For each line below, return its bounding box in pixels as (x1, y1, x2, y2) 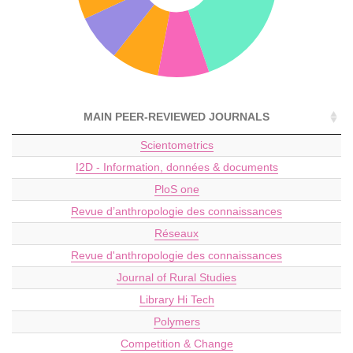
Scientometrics (139, 138, 214, 151)
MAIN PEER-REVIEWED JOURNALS (84, 110, 269, 123)
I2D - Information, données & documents (75, 160, 278, 173)
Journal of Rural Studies (117, 270, 236, 284)
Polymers (153, 314, 200, 328)
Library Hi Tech (139, 292, 214, 306)
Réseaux (154, 226, 199, 240)
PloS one (154, 182, 199, 195)
